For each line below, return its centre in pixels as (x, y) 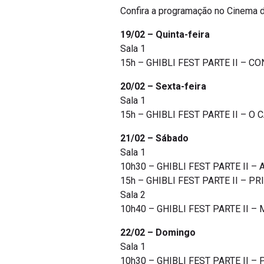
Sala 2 (133, 195)
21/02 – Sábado (154, 138)
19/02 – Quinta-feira (165, 35)
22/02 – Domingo (158, 233)
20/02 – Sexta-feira (163, 87)
